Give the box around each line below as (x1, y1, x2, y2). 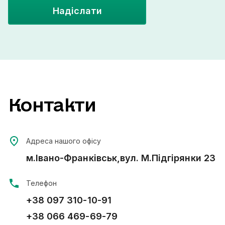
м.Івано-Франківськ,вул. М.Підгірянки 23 (26, 153, 215, 163)
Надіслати (52, 5, 102, 16)
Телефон (26, 179, 57, 187)
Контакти (8, 94, 96, 115)
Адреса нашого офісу (26, 137, 101, 145)
